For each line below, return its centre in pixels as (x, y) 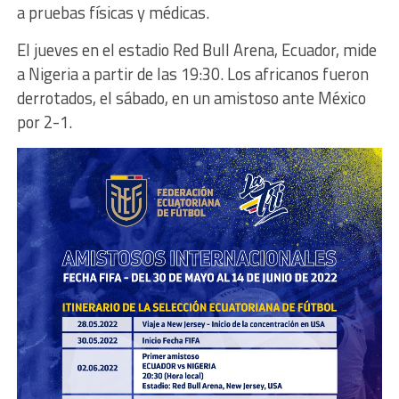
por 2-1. (44, 122)
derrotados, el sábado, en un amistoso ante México (191, 98)
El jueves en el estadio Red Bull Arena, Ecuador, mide (196, 50)
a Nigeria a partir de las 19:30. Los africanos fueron (192, 74)
